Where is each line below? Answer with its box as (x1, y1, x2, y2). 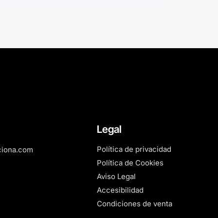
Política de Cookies (97, 158, 164, 167)
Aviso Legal (97, 171, 136, 181)
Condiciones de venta (97, 199, 173, 208)
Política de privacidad (97, 144, 172, 154)
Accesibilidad (97, 185, 144, 195)
